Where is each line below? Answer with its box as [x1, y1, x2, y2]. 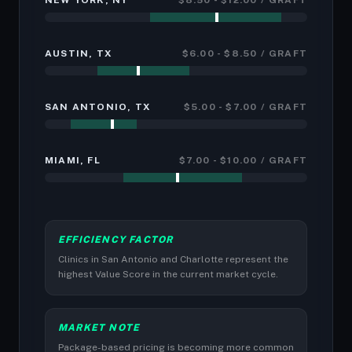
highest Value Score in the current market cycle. [58, 269, 278, 280]
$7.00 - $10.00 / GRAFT [178, 155, 307, 166]
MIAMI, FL [45, 155, 101, 166]
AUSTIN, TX [45, 48, 112, 59]
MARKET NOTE [58, 322, 141, 333]
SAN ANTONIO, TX [45, 101, 151, 112]
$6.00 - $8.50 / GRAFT [181, 48, 307, 59]
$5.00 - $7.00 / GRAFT [183, 101, 307, 112]
